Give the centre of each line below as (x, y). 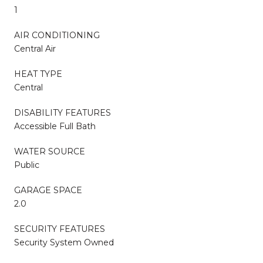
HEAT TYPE (38, 74)
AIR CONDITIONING (57, 35)
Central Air (35, 48)
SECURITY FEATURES (60, 229)
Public (27, 165)
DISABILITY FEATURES (63, 112)
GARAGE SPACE (48, 190)
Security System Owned (64, 242)
